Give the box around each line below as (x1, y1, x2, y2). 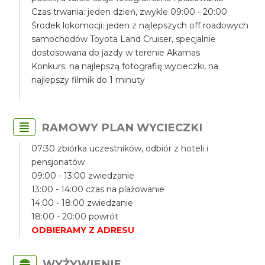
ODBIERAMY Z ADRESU (31, 225, 135, 235)
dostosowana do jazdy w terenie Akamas (31, 47, 201, 58)
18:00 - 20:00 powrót (31, 211, 119, 222)
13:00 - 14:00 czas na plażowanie (31, 184, 165, 195)
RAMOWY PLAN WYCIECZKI (41, 121, 203, 134)
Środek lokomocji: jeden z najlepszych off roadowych (31, 20, 249, 31)
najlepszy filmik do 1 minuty (31, 75, 146, 85)
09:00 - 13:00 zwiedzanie (31, 170, 135, 181)
